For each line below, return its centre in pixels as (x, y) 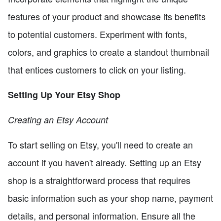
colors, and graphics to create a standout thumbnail (109, 52)
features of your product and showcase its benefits (107, 16)
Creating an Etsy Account (58, 119)
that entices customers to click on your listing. (97, 69)
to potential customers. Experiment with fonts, (97, 34)
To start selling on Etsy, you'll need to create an (100, 144)
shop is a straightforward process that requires (99, 180)
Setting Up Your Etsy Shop (64, 94)
